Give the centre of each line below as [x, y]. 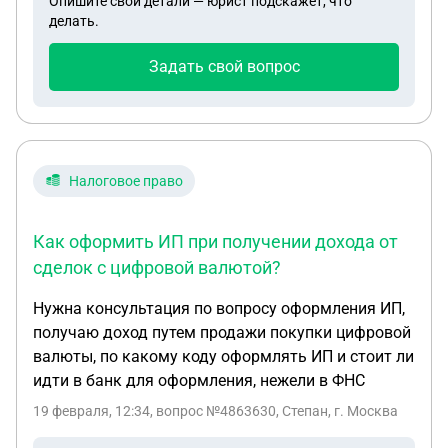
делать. [74, 21]
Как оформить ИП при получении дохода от [215, 241]
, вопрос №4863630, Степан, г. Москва [274, 411]
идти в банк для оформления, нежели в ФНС [199, 380]
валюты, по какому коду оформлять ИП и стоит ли [223, 356]
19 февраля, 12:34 [91, 411]
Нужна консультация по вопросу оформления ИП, [219, 308]
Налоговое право [126, 181]
